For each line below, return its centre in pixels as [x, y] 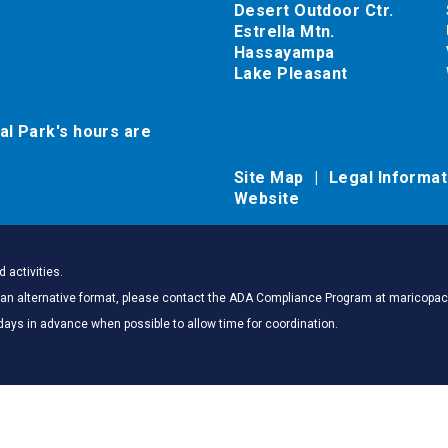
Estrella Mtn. [284, 31]
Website [267, 198]
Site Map [271, 177]
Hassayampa [286, 52]
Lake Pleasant [291, 73]
